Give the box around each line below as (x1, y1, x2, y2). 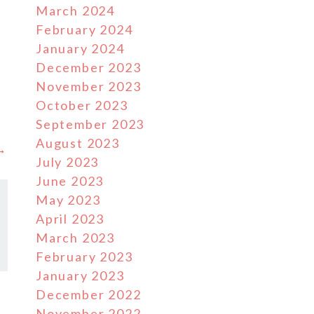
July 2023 (36, 154, 100, 170)
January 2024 (36, 41, 125, 56)
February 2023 (36, 249, 133, 264)
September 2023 (36, 116, 145, 132)
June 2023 (36, 173, 104, 189)
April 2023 (36, 211, 104, 226)
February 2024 (36, 22, 133, 37)
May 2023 (36, 192, 101, 207)
